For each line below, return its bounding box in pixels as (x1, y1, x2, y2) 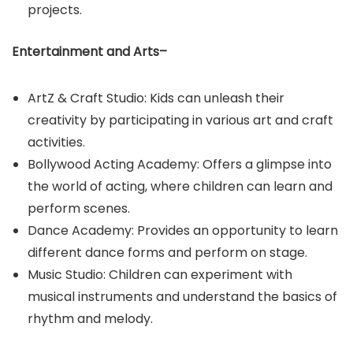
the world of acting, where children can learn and (28, 177, 333, 195)
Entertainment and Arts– (12, 43, 167, 61)
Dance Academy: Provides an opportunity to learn (28, 221, 338, 240)
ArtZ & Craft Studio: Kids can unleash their (28, 89, 284, 107)
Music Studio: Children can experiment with (28, 266, 292, 284)
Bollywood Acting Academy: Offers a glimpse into (28, 155, 332, 173)
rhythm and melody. (28, 310, 153, 328)
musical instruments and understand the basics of (28, 288, 337, 306)
